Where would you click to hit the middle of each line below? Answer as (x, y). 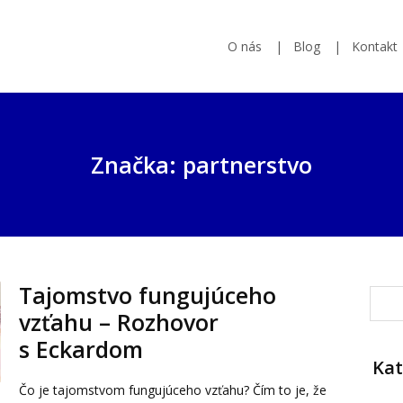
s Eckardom (81, 349)
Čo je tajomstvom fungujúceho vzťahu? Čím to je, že (172, 390)
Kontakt (375, 46)
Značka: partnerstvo (201, 165)
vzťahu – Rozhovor (118, 322)
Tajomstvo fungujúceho (147, 295)
